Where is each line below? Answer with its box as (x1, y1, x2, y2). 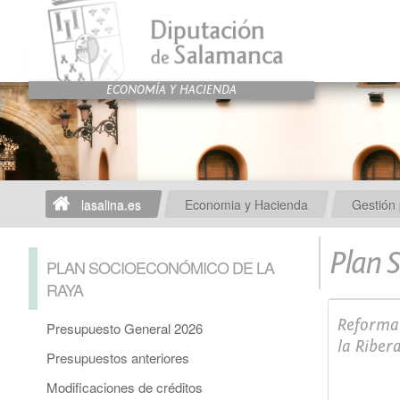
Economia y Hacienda (185, 195, 308, 213)
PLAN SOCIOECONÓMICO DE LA (46, 255, 274, 279)
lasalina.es (81, 195, 141, 213)
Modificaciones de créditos (46, 378, 203, 397)
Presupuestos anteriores (46, 348, 189, 368)
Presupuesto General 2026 (46, 319, 203, 338)
